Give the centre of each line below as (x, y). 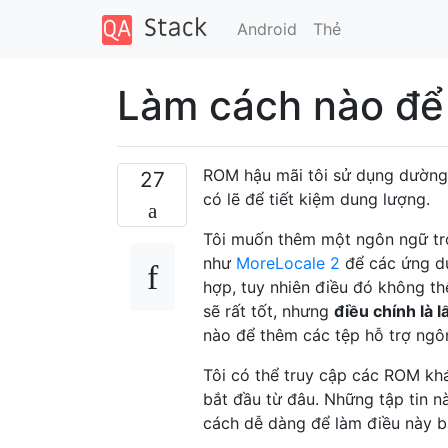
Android (266, 28)
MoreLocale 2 (288, 262)
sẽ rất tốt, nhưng (268, 310)
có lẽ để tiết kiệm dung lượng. (316, 198)
